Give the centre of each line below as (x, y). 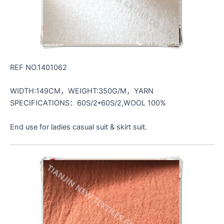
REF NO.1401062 (38, 68)
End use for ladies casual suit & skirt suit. (78, 127)
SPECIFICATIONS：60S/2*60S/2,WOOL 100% (88, 103)
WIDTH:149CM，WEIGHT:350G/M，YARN (82, 91)
